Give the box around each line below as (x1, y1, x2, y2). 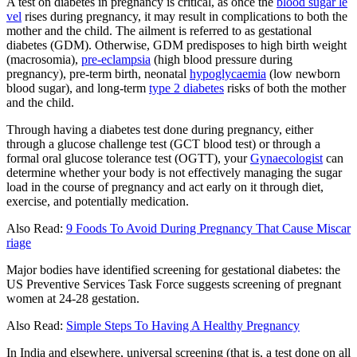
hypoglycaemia (190, 66, 266, 80)
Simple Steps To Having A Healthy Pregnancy (66, 318, 300, 332)
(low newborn (266, 66, 340, 80)
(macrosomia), (6, 52, 81, 66)
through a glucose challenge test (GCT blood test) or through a (6, 136, 320, 151)
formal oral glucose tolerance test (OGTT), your (6, 151, 250, 165)
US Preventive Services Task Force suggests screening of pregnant (6, 277, 341, 291)
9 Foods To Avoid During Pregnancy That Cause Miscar (66, 221, 351, 235)
